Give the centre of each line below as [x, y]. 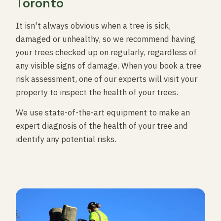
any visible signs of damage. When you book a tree [109, 66]
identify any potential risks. [66, 139]
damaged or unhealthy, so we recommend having [106, 39]
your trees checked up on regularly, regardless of [106, 52]
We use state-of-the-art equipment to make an [103, 112]
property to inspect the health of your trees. [97, 92]
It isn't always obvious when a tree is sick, [93, 26]
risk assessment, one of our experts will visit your [107, 79]
